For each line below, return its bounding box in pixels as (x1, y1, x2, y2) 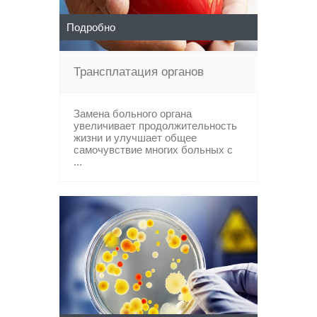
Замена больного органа (74, 108, 192, 120)
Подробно (67, 21, 115, 33)
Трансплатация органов (74, 65, 204, 79)
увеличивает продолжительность (74, 120, 237, 132)
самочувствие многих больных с (74, 144, 233, 156)
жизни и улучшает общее (74, 132, 197, 144)
